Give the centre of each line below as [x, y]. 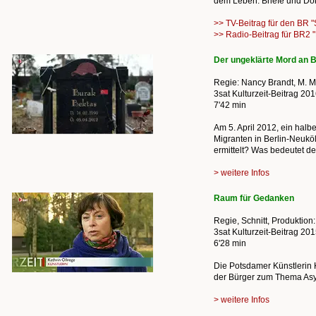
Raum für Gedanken [254, 198]
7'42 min [230, 105]
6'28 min [230, 243]
